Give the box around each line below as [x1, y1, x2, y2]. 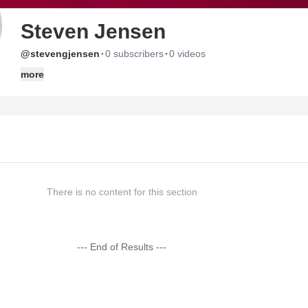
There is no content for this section [46, 186, 197, 197]
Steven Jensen [21, 20, 166, 43]
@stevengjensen [21, 48, 100, 59]
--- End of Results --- [77, 241, 167, 252]
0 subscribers [105, 48, 164, 59]
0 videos [169, 48, 206, 59]
